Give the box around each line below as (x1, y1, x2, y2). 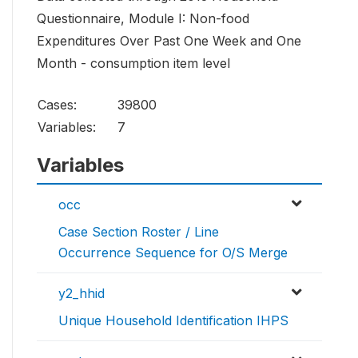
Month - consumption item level (37, 55, 230, 72)
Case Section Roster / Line (58, 224, 219, 241)
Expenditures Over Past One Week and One (37, 33, 301, 50)
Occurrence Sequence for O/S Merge (58, 245, 288, 261)
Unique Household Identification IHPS (58, 312, 288, 329)
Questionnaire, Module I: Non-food (37, 10, 249, 27)
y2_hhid (58, 285, 105, 302)
